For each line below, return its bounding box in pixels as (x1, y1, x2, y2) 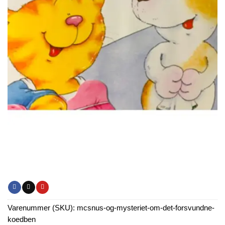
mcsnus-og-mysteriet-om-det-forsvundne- (77, 203, 214, 212)
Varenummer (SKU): (8, 203, 77, 212)
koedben (8, 215, 36, 223)
